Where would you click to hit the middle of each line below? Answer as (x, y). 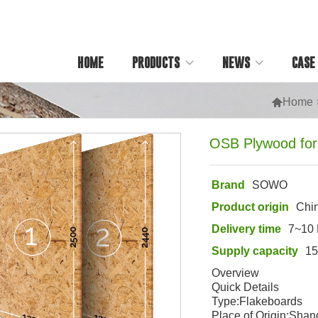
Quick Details (246, 287)
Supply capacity (255, 251)
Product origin (251, 207)
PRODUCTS (156, 62)
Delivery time (247, 229)
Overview (236, 273)
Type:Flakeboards (257, 301)
